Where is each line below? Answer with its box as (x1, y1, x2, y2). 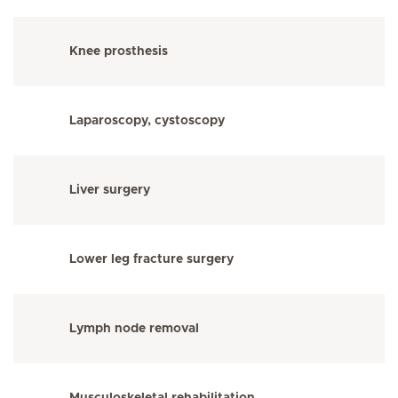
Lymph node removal (69, 322, 199, 335)
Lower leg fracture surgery (69, 253, 234, 266)
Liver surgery (69, 184, 150, 196)
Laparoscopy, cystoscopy (69, 115, 225, 127)
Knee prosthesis (69, 45, 168, 58)
